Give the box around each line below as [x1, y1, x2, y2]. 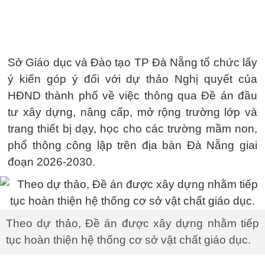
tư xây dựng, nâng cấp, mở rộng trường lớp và [8, 106, 257, 118]
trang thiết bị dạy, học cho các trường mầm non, [8, 122, 257, 135]
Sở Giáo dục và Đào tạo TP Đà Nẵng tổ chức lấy [8, 56, 257, 69]
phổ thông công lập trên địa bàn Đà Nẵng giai [8, 139, 257, 151]
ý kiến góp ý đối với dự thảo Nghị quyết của [8, 73, 257, 85]
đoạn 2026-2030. [8, 156, 95, 168]
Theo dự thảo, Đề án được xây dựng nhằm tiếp [6, 217, 259, 230]
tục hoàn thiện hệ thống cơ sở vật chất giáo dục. [6, 234, 251, 246]
